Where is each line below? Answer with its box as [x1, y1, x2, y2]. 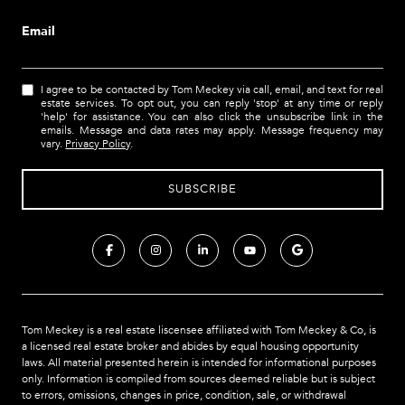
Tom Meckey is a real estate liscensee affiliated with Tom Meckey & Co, [22, 323, 366, 336]
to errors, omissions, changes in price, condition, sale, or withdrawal [22, 388, 346, 401]
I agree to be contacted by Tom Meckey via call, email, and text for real [41, 83, 383, 97]
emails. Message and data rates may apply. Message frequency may [41, 124, 383, 137]
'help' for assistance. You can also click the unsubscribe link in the [41, 110, 383, 124]
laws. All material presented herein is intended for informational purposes [22, 355, 376, 369]
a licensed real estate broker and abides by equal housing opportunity [22, 339, 359, 353]
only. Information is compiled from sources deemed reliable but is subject [22, 372, 375, 385]
